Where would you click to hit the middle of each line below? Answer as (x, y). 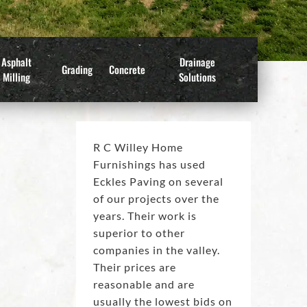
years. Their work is (145, 216)
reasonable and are (144, 284)
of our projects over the (156, 199)
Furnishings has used (149, 164)
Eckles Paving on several (158, 182)
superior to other (139, 233)
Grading (77, 70)
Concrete (127, 70)
